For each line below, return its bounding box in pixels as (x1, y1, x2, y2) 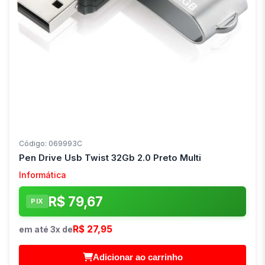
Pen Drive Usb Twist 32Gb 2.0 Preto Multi (19, 151, 201, 163)
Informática (19, 169, 66, 180)
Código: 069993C (19, 138, 82, 148)
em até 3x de (19, 224, 73, 234)
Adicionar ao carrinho (92, 251, 183, 262)
